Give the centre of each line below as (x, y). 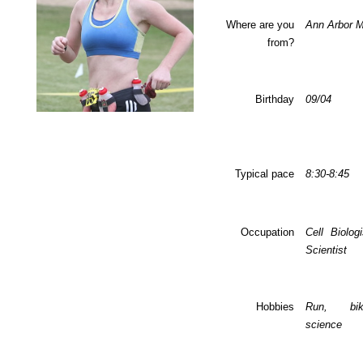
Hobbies (275, 307)
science (323, 325)
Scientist (326, 250)
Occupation (267, 232)
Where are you (260, 25)
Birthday (274, 99)
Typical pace (264, 174)
